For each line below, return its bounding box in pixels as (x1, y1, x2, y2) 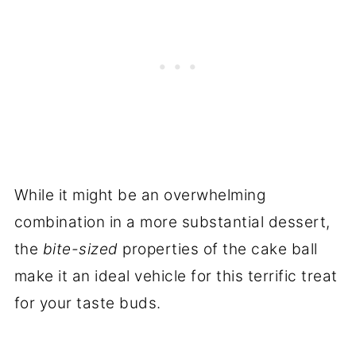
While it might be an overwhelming (14, 185, 266, 204)
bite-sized (42, 239, 118, 258)
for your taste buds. (14, 293, 161, 312)
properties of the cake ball (118, 239, 318, 258)
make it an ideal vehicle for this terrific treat (14, 266, 338, 285)
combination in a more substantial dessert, (14, 212, 331, 231)
